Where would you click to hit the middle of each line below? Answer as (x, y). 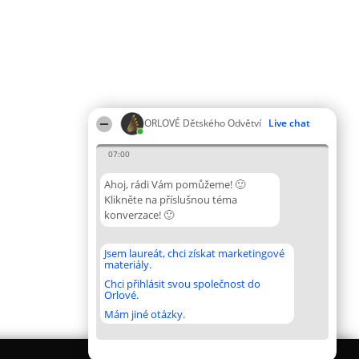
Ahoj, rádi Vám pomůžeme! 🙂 (175, 184)
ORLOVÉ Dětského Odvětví (203, 123)
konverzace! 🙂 (139, 215)
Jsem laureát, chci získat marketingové (194, 253)
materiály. (128, 264)
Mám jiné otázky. (145, 314)
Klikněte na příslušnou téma (171, 200)
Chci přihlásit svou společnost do (182, 284)
